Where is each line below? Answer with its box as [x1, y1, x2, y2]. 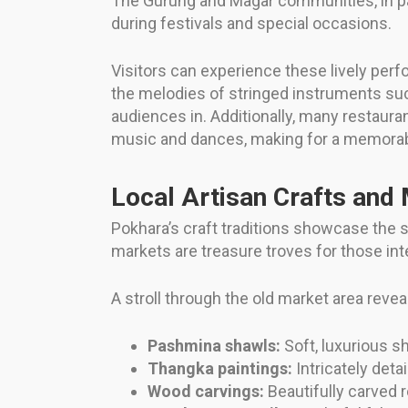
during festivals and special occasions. [111, 14, 392, 34]
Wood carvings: [148, 382, 264, 402]
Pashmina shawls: [148, 336, 280, 356]
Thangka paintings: [148, 359, 292, 379]
